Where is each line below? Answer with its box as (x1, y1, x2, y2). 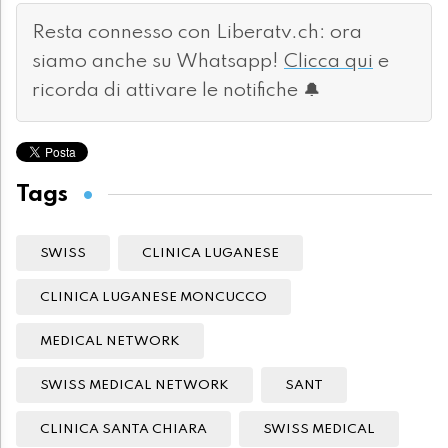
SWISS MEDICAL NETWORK (40, 379, 229, 393)
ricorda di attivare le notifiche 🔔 (32, 81, 321, 102)
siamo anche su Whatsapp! (32, 52, 284, 73)
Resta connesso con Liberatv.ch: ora (32, 23, 362, 44)
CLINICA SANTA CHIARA (40, 423, 207, 437)
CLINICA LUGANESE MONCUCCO (40, 291, 267, 305)
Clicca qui (284, 52, 373, 73)
